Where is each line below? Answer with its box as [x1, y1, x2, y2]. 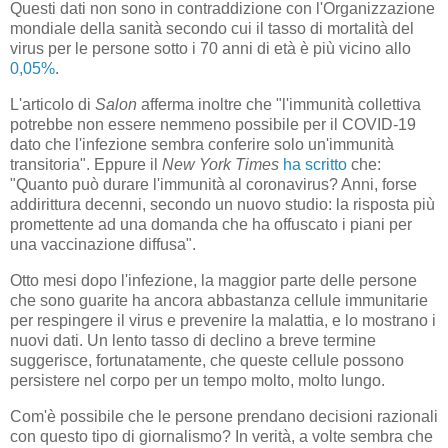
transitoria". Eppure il [10, 155, 162, 173]
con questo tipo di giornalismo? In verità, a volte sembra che [10, 427, 433, 445]
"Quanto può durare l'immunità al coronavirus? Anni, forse [10, 175, 417, 193]
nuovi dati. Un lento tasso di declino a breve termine [10, 331, 376, 349]
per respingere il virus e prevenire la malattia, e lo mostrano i [10, 311, 436, 329]
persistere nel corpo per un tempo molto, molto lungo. [10, 371, 385, 389]
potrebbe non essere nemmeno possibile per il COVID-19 [10, 115, 416, 133]
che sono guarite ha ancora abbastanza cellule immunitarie [10, 291, 428, 309]
